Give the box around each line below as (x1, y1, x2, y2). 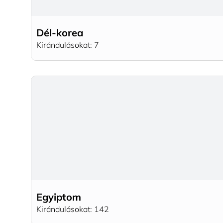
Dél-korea (36, 26, 83, 39)
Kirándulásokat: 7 (36, 39, 99, 50)
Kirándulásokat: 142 (36, 204, 109, 214)
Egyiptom (36, 190, 81, 203)
